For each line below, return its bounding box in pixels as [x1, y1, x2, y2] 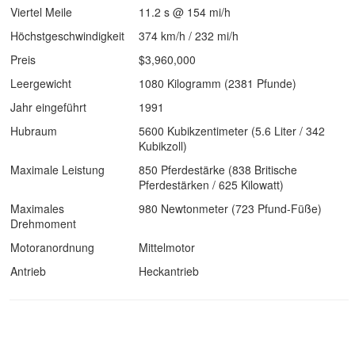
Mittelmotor [139, 239, 195, 255]
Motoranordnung [10, 239, 94, 255]
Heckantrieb [139, 263, 199, 279]
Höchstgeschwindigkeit [10, 28, 124, 44]
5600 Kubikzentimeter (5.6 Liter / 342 [139, 123, 325, 139]
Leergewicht [10, 75, 71, 91]
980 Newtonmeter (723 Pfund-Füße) [139, 200, 322, 216]
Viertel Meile [10, 4, 72, 20]
